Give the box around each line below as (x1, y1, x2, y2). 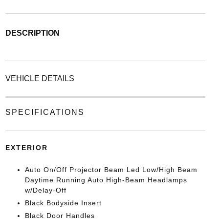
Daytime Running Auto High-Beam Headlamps (24, 175, 187, 184)
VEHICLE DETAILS (5, 74, 74, 83)
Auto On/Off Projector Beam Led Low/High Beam (24, 165, 197, 174)
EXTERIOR (5, 143, 48, 152)
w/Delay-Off (24, 186, 66, 194)
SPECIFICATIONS (5, 108, 85, 116)
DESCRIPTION (5, 28, 60, 37)
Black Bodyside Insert (24, 198, 102, 207)
